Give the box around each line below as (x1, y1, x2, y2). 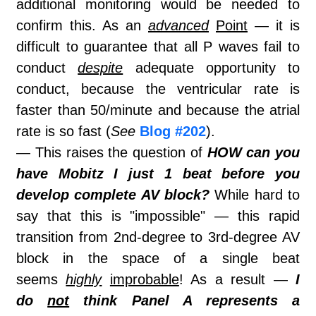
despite (78, 60, 123, 76)
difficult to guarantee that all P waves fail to (16, 39, 300, 55)
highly (66, 272, 102, 288)
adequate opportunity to (123, 60, 300, 76)
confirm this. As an (16, 18, 148, 34)
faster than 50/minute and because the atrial (16, 102, 300, 119)
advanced (148, 18, 209, 34)
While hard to (209, 187, 300, 203)
